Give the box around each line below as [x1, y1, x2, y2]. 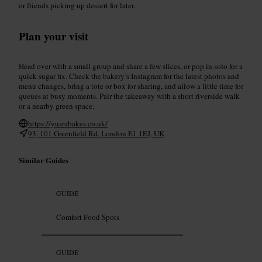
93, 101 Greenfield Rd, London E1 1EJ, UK [28, 127, 164, 139]
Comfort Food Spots [56, 212, 119, 223]
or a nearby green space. [19, 100, 94, 111]
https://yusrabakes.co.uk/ [28, 118, 108, 129]
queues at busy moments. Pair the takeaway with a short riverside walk [19, 90, 240, 101]
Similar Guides [19, 154, 68, 166]
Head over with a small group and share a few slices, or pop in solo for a [19, 60, 243, 71]
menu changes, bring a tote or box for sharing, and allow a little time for [19, 80, 243, 91]
